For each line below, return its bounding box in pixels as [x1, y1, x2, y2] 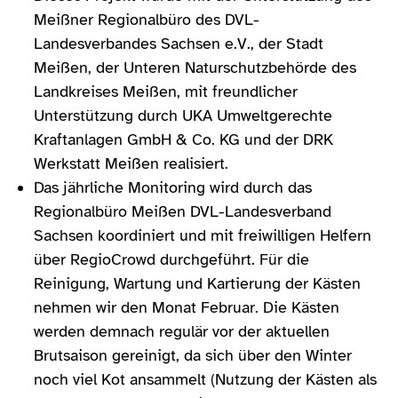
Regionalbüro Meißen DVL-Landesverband [34, 201, 331, 221]
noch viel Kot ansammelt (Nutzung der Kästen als [34, 369, 377, 389]
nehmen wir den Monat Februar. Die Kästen [34, 297, 339, 317]
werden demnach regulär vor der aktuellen [34, 321, 330, 341]
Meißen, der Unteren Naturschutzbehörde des [34, 57, 356, 77]
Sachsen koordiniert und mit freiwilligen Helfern [34, 225, 371, 245]
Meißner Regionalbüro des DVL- [34, 9, 259, 29]
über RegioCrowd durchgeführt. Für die [34, 249, 309, 269]
